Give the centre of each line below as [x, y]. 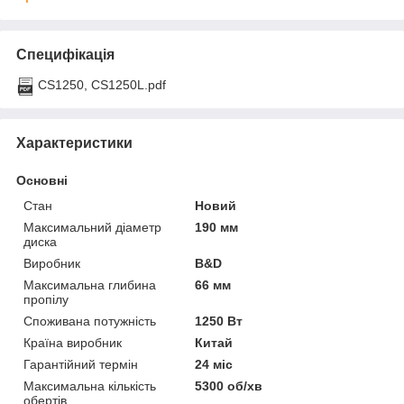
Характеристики [74, 142]
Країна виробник [73, 342]
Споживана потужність [90, 321]
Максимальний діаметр [92, 227]
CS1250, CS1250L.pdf [102, 84]
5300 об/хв [229, 386]
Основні [42, 180]
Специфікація [65, 54]
